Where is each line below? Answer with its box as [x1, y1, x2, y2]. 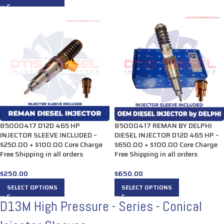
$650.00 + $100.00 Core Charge [114, 139, 217, 150]
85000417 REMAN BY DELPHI [114, 120, 212, 131]
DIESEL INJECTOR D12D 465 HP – [114, 129, 219, 140]
